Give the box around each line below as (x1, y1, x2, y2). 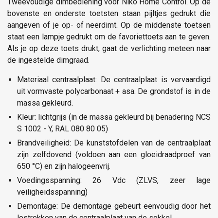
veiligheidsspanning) (17, 187, 88, 197)
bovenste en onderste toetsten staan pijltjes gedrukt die (7, 8, 211, 18)
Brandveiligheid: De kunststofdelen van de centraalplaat (17, 138, 211, 147)
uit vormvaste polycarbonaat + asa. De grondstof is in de (17, 86, 211, 96)
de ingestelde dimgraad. (7, 55, 90, 65)
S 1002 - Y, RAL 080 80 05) (17, 124, 108, 133)
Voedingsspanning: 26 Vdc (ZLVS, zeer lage (17, 175, 211, 185)
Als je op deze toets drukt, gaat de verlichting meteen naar (7, 43, 211, 53)
